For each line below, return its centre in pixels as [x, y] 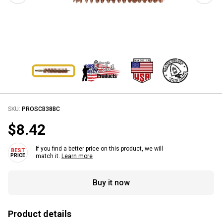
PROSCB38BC [41, 109]
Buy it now [111, 182]
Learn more [77, 156]
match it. [49, 156]
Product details [40, 214]
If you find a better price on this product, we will [99, 148]
